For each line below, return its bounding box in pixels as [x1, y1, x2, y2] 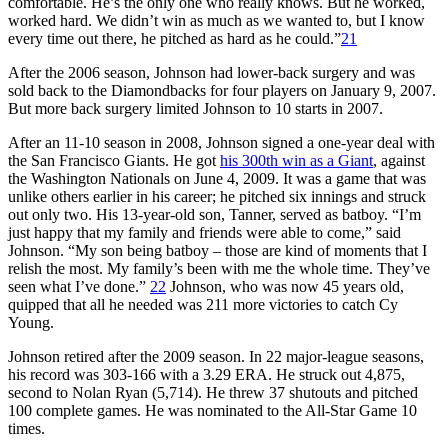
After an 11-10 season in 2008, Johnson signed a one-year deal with [8, 133, 435, 151]
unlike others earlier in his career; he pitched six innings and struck [8, 187, 426, 205]
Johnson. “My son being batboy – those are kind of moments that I [8, 241, 427, 259]
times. [8, 419, 45, 437]
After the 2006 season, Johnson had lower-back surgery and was [8, 63, 415, 81]
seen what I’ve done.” [8, 277, 150, 295]
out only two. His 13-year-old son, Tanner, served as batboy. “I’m [8, 205, 421, 223]
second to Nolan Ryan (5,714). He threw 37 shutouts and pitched [8, 383, 418, 401]
